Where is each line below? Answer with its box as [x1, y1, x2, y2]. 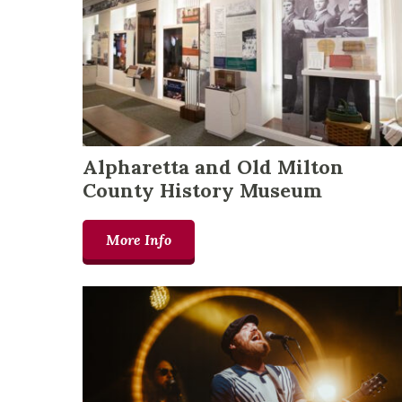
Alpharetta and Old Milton [83, 154, 344, 180]
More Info [106, 231, 171, 249]
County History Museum [83, 178, 322, 204]
